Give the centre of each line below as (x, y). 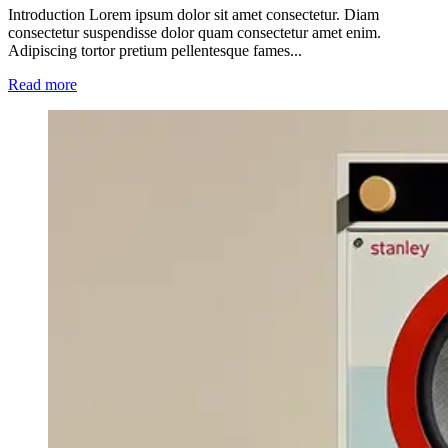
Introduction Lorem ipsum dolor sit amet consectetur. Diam (193, 14)
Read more (42, 84)
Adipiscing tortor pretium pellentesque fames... (155, 50)
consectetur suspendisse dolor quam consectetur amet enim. (194, 32)
